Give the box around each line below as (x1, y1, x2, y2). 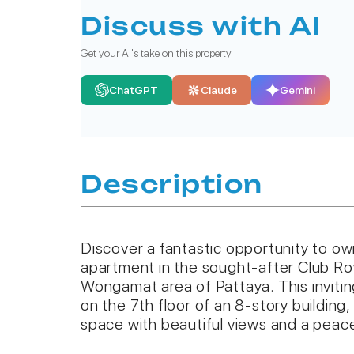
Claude (201, 84, 237, 96)
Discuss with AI (81, 11, 322, 40)
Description (81, 169, 263, 198)
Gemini (280, 84, 315, 96)
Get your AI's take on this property (81, 47, 232, 59)
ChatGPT (109, 84, 158, 96)
